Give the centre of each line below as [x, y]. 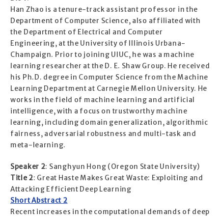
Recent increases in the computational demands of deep [110, 212]
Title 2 [22, 178]
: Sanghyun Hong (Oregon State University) [123, 167]
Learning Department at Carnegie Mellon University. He [109, 89]
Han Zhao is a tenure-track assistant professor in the [104, 10]
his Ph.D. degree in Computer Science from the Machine [110, 78]
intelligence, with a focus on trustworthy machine [99, 111]
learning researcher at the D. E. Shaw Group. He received [110, 66]
